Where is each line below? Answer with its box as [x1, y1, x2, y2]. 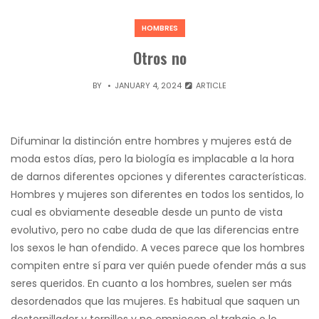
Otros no [132, 46, 187, 69]
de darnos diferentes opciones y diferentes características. [11, 169, 306, 184]
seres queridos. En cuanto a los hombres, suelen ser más [11, 276, 292, 291]
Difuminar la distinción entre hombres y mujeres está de [11, 134, 292, 149]
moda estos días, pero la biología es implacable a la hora [11, 152, 294, 167]
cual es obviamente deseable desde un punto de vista [11, 205, 283, 220]
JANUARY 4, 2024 [115, 80, 182, 91]
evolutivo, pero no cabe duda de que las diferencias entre [11, 223, 299, 238]
